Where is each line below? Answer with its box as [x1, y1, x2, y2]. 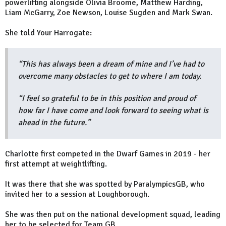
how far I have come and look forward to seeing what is [18, 105, 208, 116]
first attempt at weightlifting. [5, 159, 107, 169]
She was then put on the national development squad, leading [5, 209, 220, 220]
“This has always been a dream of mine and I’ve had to [18, 59, 204, 70]
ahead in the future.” [18, 118, 90, 128]
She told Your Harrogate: [5, 28, 92, 38]
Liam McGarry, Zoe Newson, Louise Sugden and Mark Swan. [5, 8, 212, 18]
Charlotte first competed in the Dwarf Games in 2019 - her [5, 149, 210, 159]
